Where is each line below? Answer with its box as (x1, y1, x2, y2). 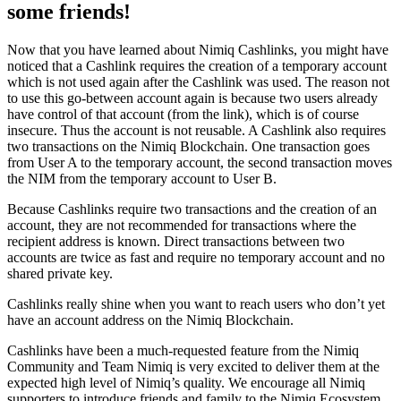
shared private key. (7, 265, 113, 281)
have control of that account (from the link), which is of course (7, 106, 359, 122)
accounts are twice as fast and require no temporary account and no (7, 249, 385, 265)
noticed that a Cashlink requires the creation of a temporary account (7, 57, 387, 73)
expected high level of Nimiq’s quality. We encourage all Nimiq (7, 374, 365, 390)
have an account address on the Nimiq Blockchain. (7, 311, 294, 328)
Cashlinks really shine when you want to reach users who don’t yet (7, 295, 385, 311)
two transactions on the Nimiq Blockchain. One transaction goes (7, 138, 370, 154)
